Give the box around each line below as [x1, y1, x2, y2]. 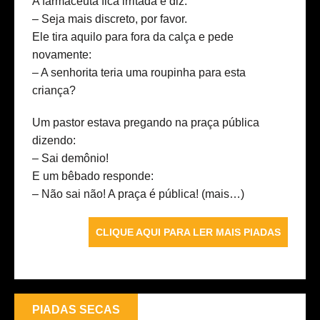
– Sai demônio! [32, 152, 109, 165]
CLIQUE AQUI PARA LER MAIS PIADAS [96, 226, 281, 239]
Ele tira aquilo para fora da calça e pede [32, 31, 234, 44]
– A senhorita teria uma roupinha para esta [32, 66, 246, 79]
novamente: [32, 49, 91, 61]
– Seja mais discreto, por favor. [32, 13, 187, 26]
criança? [32, 84, 76, 97]
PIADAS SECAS [32, 304, 120, 316]
